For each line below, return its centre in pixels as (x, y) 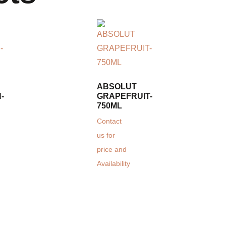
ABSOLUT (117, 87)
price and (112, 150)
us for (106, 136)
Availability (114, 164)
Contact (109, 122)
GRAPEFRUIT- (125, 96)
